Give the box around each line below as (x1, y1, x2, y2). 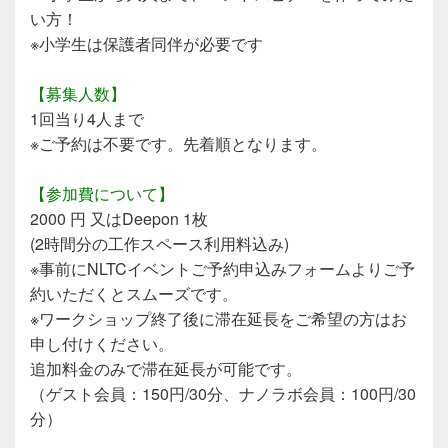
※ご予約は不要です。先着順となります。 (30, 131, 327, 155)
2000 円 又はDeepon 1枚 (30, 206, 208, 230)
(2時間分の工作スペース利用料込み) (30, 231, 289, 255)
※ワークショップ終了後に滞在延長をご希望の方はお (30, 306, 407, 330)
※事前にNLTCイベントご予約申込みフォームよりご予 (30, 256, 415, 280)
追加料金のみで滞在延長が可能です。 (30, 356, 302, 380)
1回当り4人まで (30, 106, 144, 130)
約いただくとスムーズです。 (30, 281, 238, 305)
